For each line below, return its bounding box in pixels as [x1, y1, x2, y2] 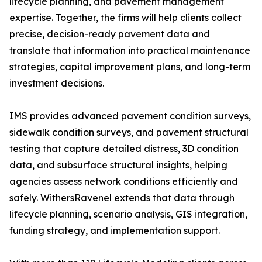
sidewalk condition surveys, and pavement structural [9, 126, 249, 139]
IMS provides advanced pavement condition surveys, [9, 110, 251, 122]
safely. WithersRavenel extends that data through [9, 192, 235, 204]
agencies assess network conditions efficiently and [9, 175, 238, 188]
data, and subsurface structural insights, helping [9, 159, 227, 171]
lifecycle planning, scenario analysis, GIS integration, [9, 208, 247, 220]
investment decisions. [9, 77, 104, 89]
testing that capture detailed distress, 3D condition [9, 143, 239, 155]
